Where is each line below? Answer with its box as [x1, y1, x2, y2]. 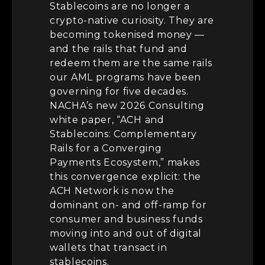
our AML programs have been [50, 71, 202, 83]
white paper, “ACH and [50, 114, 164, 125]
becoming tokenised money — [50, 28, 205, 40]
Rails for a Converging [50, 142, 162, 154]
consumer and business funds [50, 213, 203, 225]
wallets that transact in [50, 241, 167, 253]
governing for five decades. [50, 85, 189, 97]
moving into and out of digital [50, 227, 202, 239]
